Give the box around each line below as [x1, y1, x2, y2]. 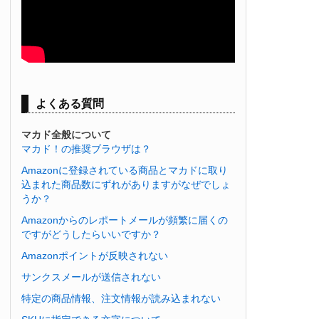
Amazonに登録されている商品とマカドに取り [21, 164, 228, 176]
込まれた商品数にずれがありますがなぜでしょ [21, 178, 231, 190]
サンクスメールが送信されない [21, 271, 161, 283]
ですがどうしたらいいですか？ [21, 228, 161, 240]
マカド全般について [21, 128, 111, 140]
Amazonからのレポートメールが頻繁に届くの [21, 214, 228, 226]
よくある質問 [36, 97, 104, 110]
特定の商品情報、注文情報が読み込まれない [21, 292, 221, 304]
